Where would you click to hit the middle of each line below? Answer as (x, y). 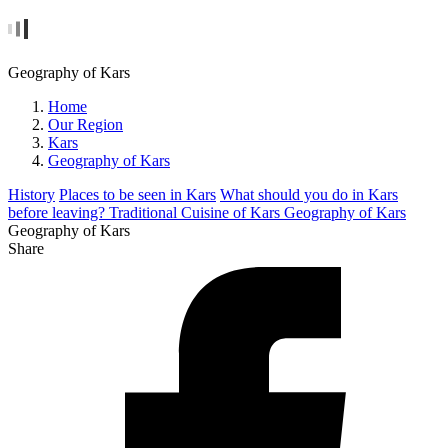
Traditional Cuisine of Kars (196, 212)
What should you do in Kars (309, 194)
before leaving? (58, 212)
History (31, 194)
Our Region (85, 124)
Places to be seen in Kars (137, 194)
